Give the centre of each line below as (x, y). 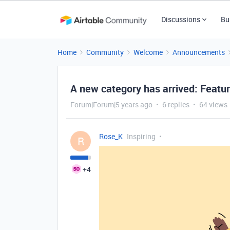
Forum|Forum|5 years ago (111, 104)
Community (105, 52)
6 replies (176, 104)
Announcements (199, 52)
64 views (213, 104)
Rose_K (111, 136)
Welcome (148, 52)
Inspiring (141, 136)
